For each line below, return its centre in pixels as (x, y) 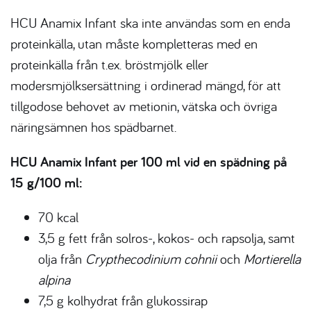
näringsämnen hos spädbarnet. (93, 126)
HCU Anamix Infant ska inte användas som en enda (150, 22)
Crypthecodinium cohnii (151, 258)
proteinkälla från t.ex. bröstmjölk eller (109, 64)
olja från (62, 258)
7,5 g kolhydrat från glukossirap (123, 300)
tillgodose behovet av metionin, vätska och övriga (144, 106)
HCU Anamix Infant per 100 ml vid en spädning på (149, 161)
